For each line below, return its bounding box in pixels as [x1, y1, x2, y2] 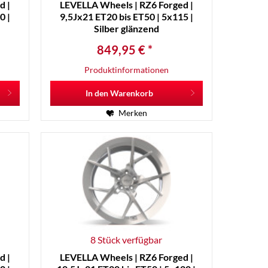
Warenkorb [109, 88, 153, 99]
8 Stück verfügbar [90, 233, 163, 245]
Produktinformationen [84, 65, 169, 75]
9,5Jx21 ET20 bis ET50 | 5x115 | [59, 11, 193, 23]
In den [85, 88, 108, 99]
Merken [118, 108, 147, 118]
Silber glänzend [93, 23, 159, 35]
